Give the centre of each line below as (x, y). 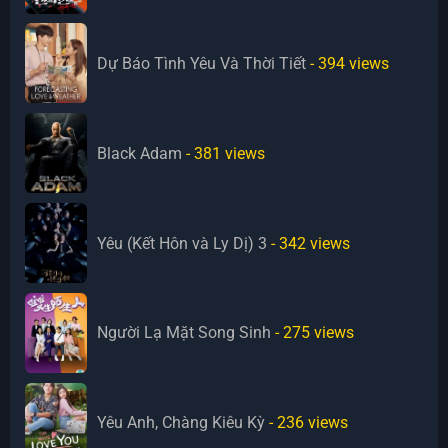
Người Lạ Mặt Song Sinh (184, 333)
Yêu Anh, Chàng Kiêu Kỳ (181, 423)
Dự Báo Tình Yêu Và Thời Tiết (202, 63)
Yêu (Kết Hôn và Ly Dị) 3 (182, 243)
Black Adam (140, 153)
